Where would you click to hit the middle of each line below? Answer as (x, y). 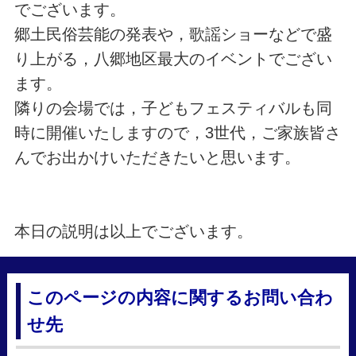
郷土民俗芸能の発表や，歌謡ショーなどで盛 (173, 34)
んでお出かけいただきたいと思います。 (157, 157)
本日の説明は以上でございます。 (133, 231)
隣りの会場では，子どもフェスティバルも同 (173, 108)
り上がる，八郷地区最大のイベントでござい (173, 58)
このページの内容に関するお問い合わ (180, 298)
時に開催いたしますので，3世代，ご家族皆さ (177, 132)
